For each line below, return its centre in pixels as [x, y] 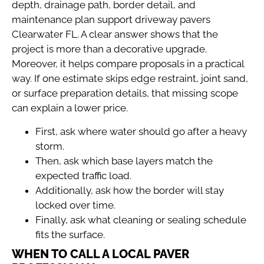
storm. [50, 146]
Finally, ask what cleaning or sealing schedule [141, 220]
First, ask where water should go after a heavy [141, 131]
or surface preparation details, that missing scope [125, 93]
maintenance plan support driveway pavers [111, 20]
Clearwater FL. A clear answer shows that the [115, 34]
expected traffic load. [83, 175]
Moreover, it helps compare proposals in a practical [128, 64]
